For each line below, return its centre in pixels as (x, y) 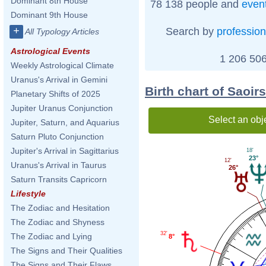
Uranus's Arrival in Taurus (58, 165)
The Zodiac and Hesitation (60, 208)
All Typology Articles (62, 31)
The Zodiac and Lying (51, 236)
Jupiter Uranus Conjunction (62, 108)
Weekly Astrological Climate (62, 65)
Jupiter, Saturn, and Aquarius (65, 122)
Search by (191, 31)
